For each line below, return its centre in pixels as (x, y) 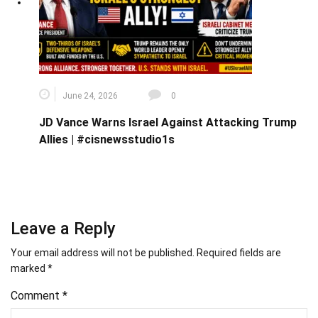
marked (29, 269)
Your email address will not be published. (103, 253)
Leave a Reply (63, 229)
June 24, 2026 (90, 96)
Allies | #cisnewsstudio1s (107, 140)
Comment (37, 296)
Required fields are (239, 253)
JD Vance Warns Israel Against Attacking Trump (168, 123)
